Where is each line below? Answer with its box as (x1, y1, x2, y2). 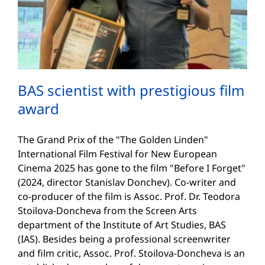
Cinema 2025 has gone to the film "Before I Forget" (18, 161, 245, 175)
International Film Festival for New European (18, 147, 217, 161)
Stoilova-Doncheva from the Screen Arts (18, 204, 197, 218)
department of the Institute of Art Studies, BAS (18, 218, 226, 232)
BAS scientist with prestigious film (18, 80, 244, 101)
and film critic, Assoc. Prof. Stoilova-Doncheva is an (18, 247, 245, 260)
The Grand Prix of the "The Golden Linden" (18, 133, 208, 147)
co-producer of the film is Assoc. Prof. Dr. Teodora (18, 190, 240, 203)
